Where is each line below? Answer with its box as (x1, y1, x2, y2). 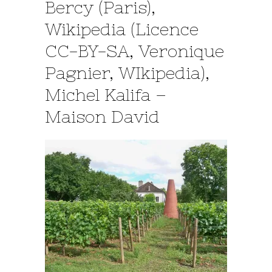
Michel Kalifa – (45, 85, 166, 104)
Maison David (45, 107, 160, 126)
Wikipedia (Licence (45, 19, 199, 39)
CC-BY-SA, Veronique (45, 41, 224, 61)
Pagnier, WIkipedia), (45, 63, 209, 83)
